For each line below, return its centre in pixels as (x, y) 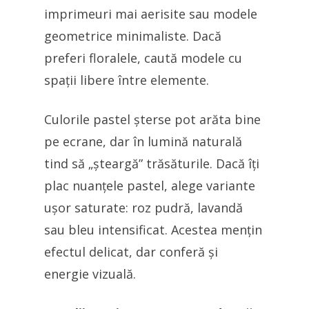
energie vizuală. (90, 274)
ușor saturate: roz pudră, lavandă (143, 208)
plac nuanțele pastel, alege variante (150, 186)
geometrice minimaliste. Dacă (133, 36)
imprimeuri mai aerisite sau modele (151, 14)
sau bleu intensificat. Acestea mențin (153, 230)
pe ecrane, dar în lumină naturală (143, 141)
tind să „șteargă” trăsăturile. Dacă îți (152, 163)
